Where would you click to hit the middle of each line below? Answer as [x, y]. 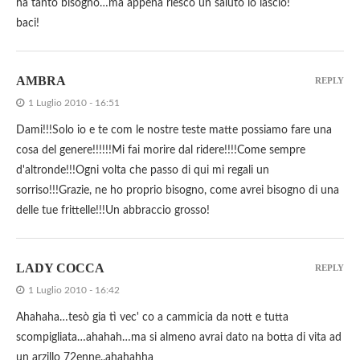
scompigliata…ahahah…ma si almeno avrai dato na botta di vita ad [179, 338]
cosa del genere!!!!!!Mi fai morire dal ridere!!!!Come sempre [161, 151]
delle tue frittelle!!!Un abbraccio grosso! [113, 211]
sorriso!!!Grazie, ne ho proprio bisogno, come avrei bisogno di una [178, 191]
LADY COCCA [60, 268]
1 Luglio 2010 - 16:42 [74, 290]
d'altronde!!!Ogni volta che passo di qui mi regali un [143, 171]
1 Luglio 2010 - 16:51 [74, 103]
